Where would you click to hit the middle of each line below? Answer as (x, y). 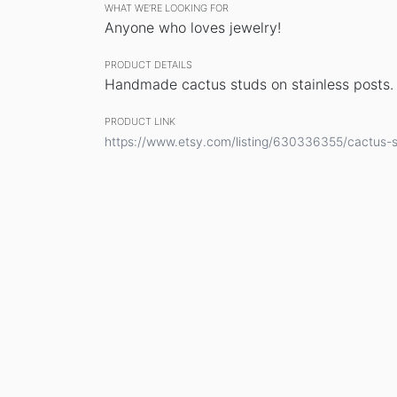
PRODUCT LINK (140, 121)
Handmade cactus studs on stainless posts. (249, 84)
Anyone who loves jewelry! (193, 27)
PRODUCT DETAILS (148, 65)
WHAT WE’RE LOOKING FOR (167, 8)
